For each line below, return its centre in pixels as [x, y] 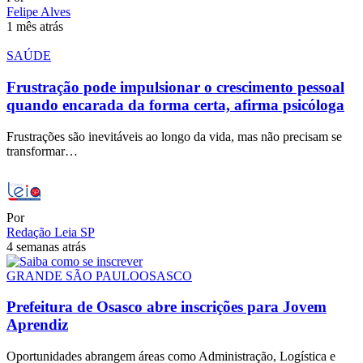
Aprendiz [37, 325]
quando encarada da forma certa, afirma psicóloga [175, 105]
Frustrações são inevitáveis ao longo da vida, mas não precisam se [174, 136]
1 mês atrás [35, 27]
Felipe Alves [38, 12]
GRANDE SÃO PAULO [73, 275]
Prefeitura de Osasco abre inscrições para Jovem [167, 307]
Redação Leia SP [51, 232]
